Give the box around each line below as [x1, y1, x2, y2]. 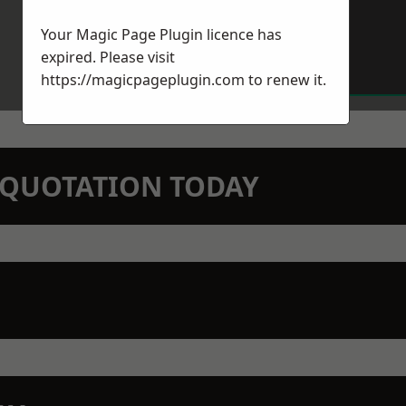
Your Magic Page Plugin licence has [41, 24, 282, 44]
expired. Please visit [41, 47, 175, 67]
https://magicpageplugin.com [41, 70, 245, 90]
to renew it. [245, 70, 326, 90]
